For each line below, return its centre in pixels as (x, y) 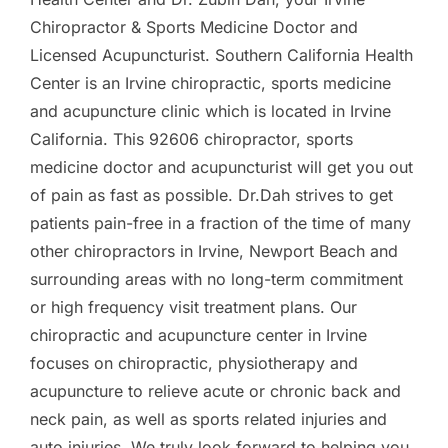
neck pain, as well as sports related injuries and (208, 418)
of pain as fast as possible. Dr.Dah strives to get (211, 194)
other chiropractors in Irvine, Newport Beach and (214, 250)
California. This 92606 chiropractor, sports (191, 138)
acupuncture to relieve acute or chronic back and (215, 390)
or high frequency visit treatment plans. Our (193, 306)
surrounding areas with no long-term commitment (216, 278)
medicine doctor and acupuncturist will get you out (221, 166)
